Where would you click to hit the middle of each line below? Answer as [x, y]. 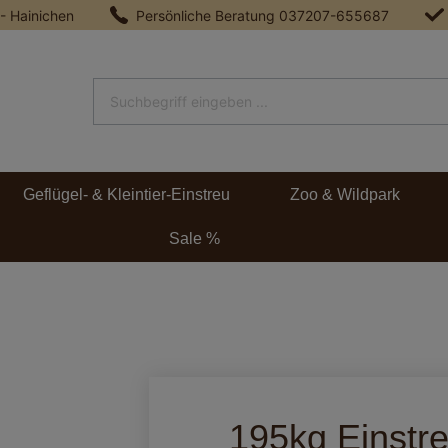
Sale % [194, 239]
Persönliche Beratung [208, 15]
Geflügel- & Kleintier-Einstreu [126, 194]
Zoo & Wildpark [345, 194]
